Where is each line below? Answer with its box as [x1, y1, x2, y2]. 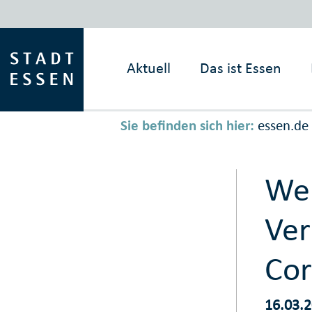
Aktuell [127, 58, 171, 77]
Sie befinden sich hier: [120, 116, 254, 135]
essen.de [257, 116, 309, 135]
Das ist [200, 58, 242, 77]
